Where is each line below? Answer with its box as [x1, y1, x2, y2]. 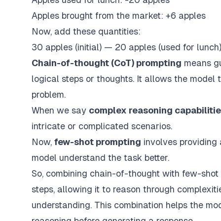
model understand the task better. [32, 152, 169, 163]
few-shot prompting [54, 137, 141, 147]
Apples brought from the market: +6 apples [32, 10, 206, 21]
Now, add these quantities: [32, 26, 141, 37]
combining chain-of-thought [46, 168, 160, 179]
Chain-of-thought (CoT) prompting [32, 58, 182, 68]
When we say [32, 105, 89, 115]
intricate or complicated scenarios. [32, 121, 172, 131]
